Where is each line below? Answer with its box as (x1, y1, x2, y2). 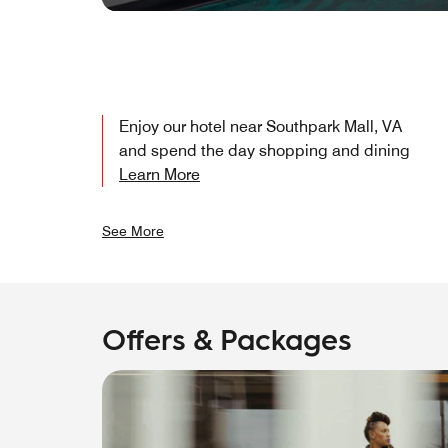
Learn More (119, 165, 200, 185)
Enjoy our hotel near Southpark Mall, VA (119, 117, 402, 137)
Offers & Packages (102, 319, 352, 358)
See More (102, 223, 164, 240)
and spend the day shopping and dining (119, 141, 410, 161)
